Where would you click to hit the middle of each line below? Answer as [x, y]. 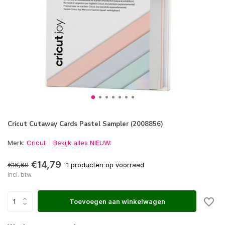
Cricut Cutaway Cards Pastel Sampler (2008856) [85, 124]
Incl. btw [20, 175]
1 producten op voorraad [105, 164]
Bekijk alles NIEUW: [82, 143]
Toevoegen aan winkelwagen [117, 201]
